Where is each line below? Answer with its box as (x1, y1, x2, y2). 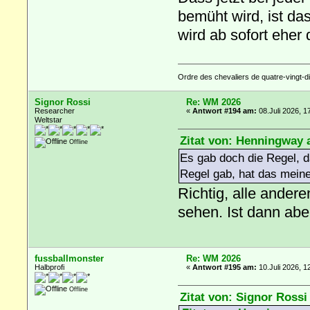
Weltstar (35, 115, 63, 124)
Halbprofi (35, 262, 65, 271)
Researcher (35, 106, 75, 115)
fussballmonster (35, 253, 104, 264)
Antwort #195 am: (192, 262, 257, 271)
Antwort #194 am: (192, 106, 257, 115)
